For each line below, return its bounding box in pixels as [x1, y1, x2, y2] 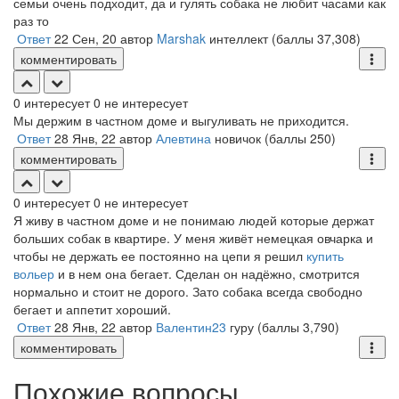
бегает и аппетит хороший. [13, 300, 171, 318]
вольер [13, 265, 58, 282]
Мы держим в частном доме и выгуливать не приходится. [13, 111, 349, 129]
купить [306, 247, 344, 265]
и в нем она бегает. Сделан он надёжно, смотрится [58, 265, 360, 282]
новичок [215, 129, 261, 147]
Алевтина [156, 129, 211, 147]
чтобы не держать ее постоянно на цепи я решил [13, 247, 306, 265]
